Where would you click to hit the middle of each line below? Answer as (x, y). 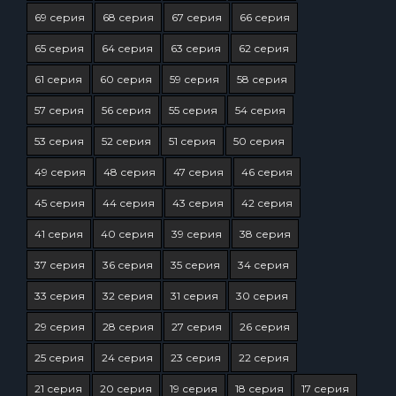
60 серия (126, 79)
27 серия (197, 327)
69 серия (60, 17)
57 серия (59, 110)
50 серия (259, 141)
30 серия (262, 296)
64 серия (127, 48)
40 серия (127, 234)
